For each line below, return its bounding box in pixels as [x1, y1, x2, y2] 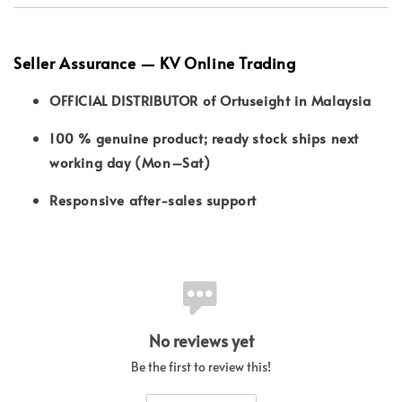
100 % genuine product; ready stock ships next [49, 127, 360, 147]
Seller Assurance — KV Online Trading [13, 51, 296, 74]
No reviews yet [148, 328, 254, 352]
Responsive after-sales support [49, 189, 257, 209]
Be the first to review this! [131, 357, 271, 375]
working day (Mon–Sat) [49, 152, 211, 171]
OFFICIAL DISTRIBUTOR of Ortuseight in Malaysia [49, 90, 371, 109]
